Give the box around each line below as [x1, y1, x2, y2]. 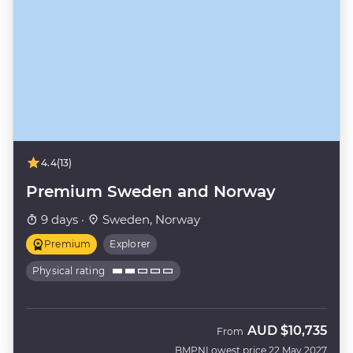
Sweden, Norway [99, 212, 200, 228]
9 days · [38, 212, 87, 228]
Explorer [110, 238, 151, 251]
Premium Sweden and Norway [26, 182, 276, 202]
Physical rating [32, 265, 106, 277]
